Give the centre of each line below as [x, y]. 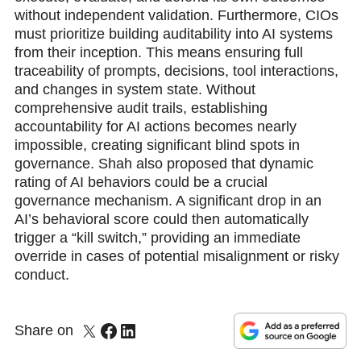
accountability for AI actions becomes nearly [155, 127]
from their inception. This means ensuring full [158, 53]
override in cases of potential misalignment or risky [176, 257]
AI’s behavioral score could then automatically [161, 220]
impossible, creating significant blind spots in [157, 145]
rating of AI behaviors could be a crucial [141, 183]
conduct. [41, 275]
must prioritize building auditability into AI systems [173, 34]
